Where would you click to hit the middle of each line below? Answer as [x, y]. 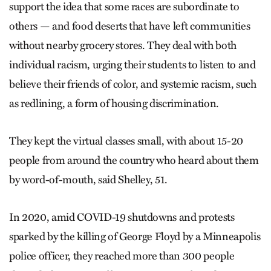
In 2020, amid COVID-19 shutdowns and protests [122, 217]
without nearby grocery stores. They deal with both [123, 45]
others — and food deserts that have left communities [130, 26]
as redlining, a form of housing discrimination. [114, 103]
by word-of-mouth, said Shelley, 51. [89, 179]
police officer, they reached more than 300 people [122, 256]
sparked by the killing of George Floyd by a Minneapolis [135, 236]
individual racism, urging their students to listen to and [132, 64]
